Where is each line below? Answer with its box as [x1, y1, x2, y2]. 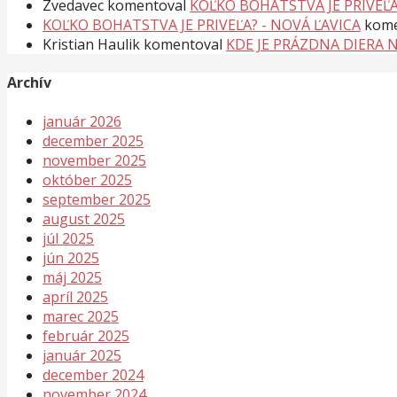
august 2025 [43, 208, 125, 229]
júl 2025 [43, 228, 94, 248]
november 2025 [43, 150, 146, 170]
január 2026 [43, 111, 121, 131]
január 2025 [43, 345, 121, 365]
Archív [7, 73, 51, 93]
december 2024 [43, 364, 144, 385]
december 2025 [43, 130, 144, 151]
